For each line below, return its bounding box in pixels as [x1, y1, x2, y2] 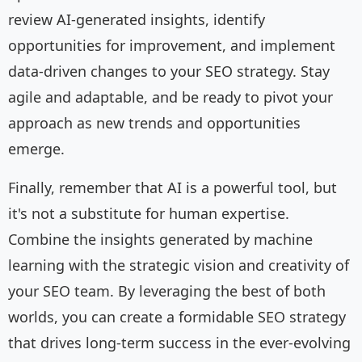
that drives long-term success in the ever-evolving [8, 333, 351, 353]
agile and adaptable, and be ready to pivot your [8, 87, 333, 107]
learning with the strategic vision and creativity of [8, 255, 349, 276]
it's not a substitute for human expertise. [8, 204, 289, 224]
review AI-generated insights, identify [8, 10, 265, 30]
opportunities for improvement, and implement [8, 36, 335, 56]
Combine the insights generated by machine [8, 229, 313, 250]
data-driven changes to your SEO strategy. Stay [8, 61, 330, 82]
